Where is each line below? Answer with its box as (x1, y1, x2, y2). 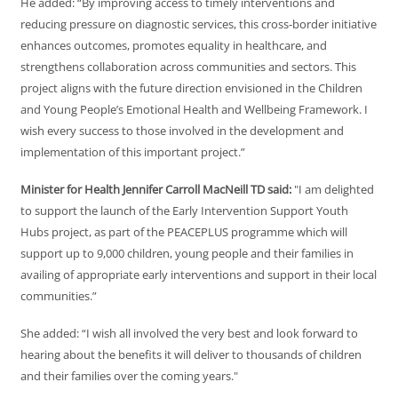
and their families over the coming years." (20, 368, 238, 385)
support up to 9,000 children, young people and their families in (20, 245, 354, 262)
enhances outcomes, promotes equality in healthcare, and (20, 37, 327, 54)
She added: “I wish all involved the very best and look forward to (20, 325, 358, 342)
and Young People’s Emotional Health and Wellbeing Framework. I (20, 101, 368, 118)
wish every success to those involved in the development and (20, 123, 344, 139)
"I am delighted (294, 181, 374, 198)
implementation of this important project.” (20, 144, 245, 161)
